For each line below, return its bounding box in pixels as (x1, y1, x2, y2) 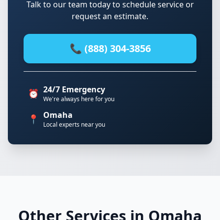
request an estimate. (72, 11, 148, 22)
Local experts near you (43, 120, 105, 129)
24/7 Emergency (43, 84, 105, 95)
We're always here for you (43, 95, 114, 103)
